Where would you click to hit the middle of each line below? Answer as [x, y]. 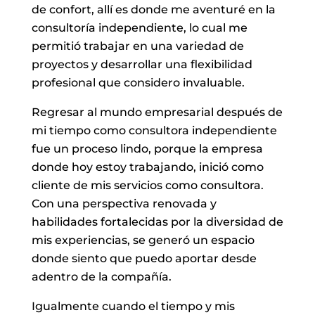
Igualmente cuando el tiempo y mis [133, 306]
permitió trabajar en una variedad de [137, 46]
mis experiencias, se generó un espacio [143, 240]
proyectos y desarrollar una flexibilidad [142, 64]
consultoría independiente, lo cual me [139, 27]
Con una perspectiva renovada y [124, 203]
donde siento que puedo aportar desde [144, 258]
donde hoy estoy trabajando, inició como [147, 167]
